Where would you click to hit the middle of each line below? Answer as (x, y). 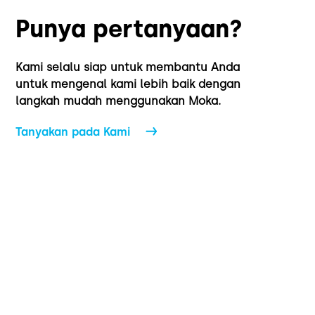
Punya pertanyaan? (129, 28)
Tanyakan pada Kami (73, 131)
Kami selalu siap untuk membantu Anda (128, 67)
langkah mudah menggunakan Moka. (118, 101)
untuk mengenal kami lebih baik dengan (128, 84)
